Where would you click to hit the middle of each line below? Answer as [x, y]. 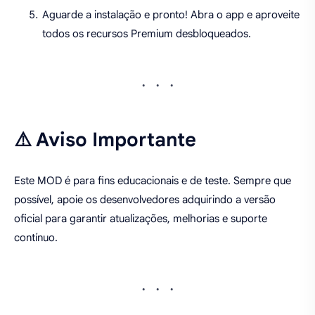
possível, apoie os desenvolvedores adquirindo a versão [145, 200]
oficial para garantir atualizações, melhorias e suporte [141, 219]
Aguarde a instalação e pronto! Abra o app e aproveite [171, 14]
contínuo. [36, 238]
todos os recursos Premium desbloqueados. [147, 33]
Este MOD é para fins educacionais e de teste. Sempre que [153, 181]
